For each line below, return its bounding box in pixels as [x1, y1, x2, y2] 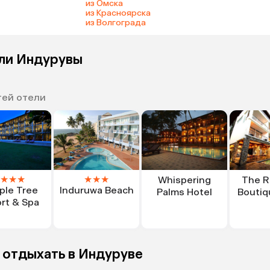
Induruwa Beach [59, 184, 134, 196]
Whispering [158, 174, 211, 186]
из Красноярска [85, 7, 151, 18]
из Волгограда [85, 17, 146, 28]
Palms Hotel [157, 186, 212, 198]
